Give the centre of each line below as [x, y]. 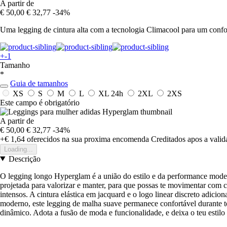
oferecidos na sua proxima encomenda [87, 139]
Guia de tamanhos [39, 83]
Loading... [18, 149]
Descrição [24, 159]
